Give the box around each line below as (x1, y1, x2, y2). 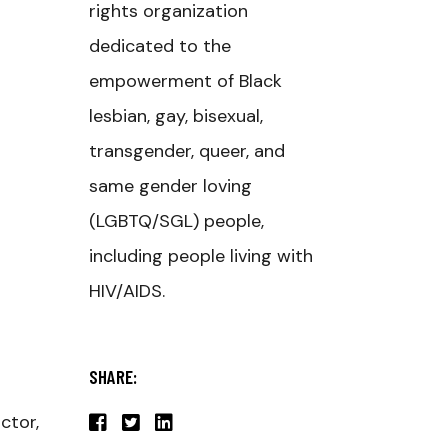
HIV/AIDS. (88, 279, 165, 303)
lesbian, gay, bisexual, (88, 104, 263, 128)
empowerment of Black (88, 69, 282, 93)
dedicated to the (88, 34, 231, 58)
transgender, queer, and (88, 139, 285, 163)
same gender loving (88, 174, 252, 198)
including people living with (88, 244, 313, 268)
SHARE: (88, 365, 137, 388)
